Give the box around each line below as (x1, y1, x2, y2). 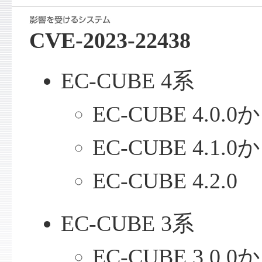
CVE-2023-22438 (29, 29, 191, 53)
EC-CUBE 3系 (60, 212, 194, 236)
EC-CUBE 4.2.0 (92, 169, 238, 194)
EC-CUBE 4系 (60, 69, 194, 94)
